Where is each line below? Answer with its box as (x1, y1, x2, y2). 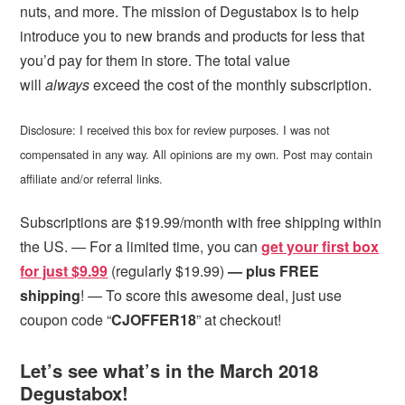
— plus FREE (224, 259, 320, 281)
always (45, 74, 90, 96)
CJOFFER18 (111, 308, 197, 330)
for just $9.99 (20, 259, 108, 281)
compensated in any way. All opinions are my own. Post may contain (20, 145, 373, 163)
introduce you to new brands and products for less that (20, 25, 365, 47)
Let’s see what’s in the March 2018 (20, 357, 319, 384)
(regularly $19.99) (111, 259, 225, 281)
